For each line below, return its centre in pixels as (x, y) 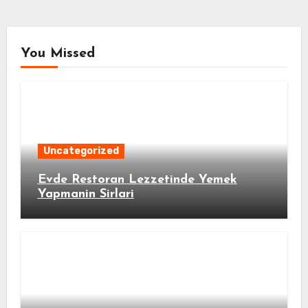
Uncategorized (81, 151)
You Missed (57, 53)
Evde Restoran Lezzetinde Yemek (137, 179)
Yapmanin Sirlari (86, 194)
